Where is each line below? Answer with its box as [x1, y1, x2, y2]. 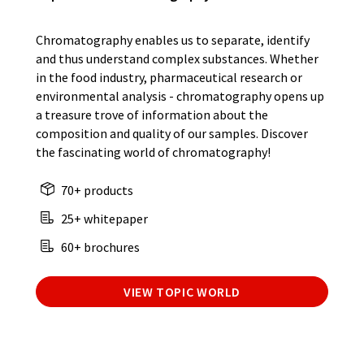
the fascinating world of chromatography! [36, 144, 271, 161]
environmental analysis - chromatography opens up [36, 88, 324, 105]
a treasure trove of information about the [36, 106, 268, 123]
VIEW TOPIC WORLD [123, 284, 241, 301]
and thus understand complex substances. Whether [36, 50, 318, 67]
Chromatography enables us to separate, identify [36, 32, 310, 49]
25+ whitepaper [58, 210, 148, 227]
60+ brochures [58, 239, 140, 256]
